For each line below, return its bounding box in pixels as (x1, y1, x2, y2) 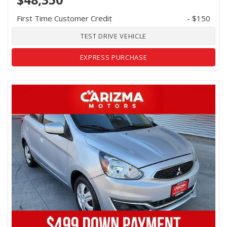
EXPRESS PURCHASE (80, 52, 147, 62)
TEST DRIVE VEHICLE (81, 31, 146, 41)
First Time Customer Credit (17, 13, 112, 23)
